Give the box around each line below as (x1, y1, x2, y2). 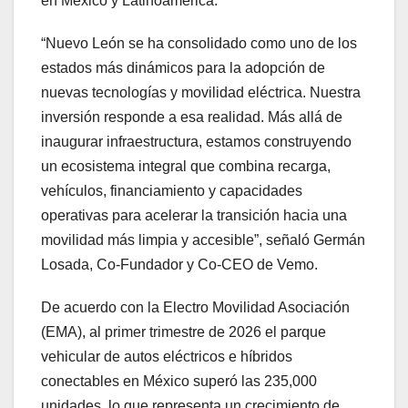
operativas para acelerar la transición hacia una (41, 207, 347, 223)
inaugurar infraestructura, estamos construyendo (41, 133, 352, 149)
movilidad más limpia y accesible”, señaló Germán (41, 231, 365, 248)
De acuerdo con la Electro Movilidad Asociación (41, 299, 350, 315)
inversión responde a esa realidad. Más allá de (41, 108, 342, 125)
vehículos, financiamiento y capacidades (41, 182, 302, 199)
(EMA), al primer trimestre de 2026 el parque (41, 323, 326, 340)
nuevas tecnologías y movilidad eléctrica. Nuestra (41, 84, 361, 100)
